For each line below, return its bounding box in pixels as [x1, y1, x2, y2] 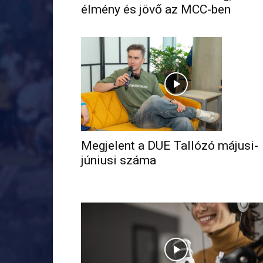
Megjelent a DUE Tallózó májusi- [81, 139, 258, 153]
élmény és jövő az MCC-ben [81, 2, 231, 16]
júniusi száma [81, 153, 156, 168]
